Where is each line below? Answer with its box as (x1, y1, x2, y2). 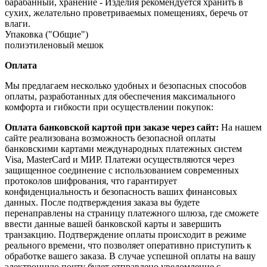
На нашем (221, 122, 262, 132)
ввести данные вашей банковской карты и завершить (5, 218, 221, 229)
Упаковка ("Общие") (5, 29, 88, 39)
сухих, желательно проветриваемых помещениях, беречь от (5, 7, 248, 18)
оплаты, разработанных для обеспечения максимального (5, 91, 235, 101)
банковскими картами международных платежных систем (5, 143, 242, 154)
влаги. (5, 18, 30, 29)
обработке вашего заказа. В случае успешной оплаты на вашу (5, 250, 256, 261)
